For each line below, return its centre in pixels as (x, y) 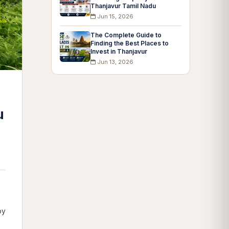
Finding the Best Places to (130, 43)
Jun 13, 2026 (114, 62)
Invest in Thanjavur (119, 51)
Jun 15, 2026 (114, 16)
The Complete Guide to (126, 35)
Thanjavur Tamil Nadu (123, 6)
